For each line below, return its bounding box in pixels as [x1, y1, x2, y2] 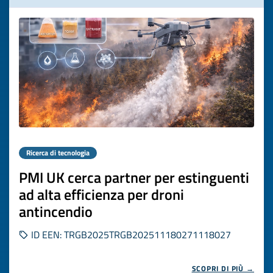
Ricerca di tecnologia [26, 147, 90, 158]
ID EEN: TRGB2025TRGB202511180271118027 [29, 227, 231, 242]
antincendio [19, 200, 93, 222]
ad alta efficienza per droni [19, 183, 184, 205]
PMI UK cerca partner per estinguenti [19, 166, 249, 188]
